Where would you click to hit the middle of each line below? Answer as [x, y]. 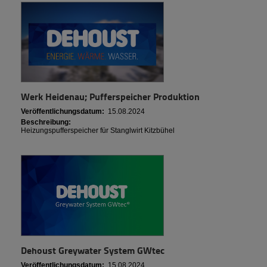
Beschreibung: [46, 122]
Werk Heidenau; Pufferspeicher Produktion [110, 97]
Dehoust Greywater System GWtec [93, 250]
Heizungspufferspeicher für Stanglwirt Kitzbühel [98, 131]
